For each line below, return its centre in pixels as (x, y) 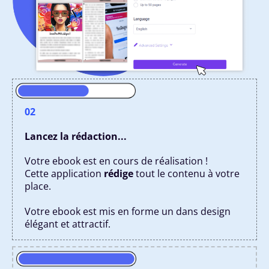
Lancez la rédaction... (76, 136)
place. (38, 186)
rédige (119, 173)
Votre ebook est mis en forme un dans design (128, 211)
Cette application (64, 173)
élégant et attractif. (68, 224)
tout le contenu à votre (186, 173)
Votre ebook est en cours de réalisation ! (116, 161)
